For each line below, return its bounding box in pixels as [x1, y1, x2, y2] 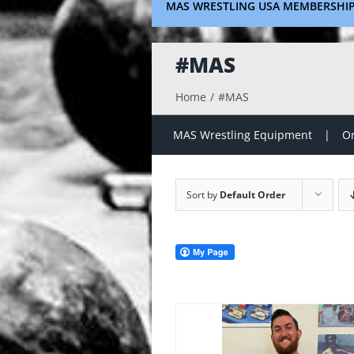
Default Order [220, 188, 285, 201]
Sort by [186, 188, 220, 201]
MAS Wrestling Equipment [172, 127, 312, 142]
